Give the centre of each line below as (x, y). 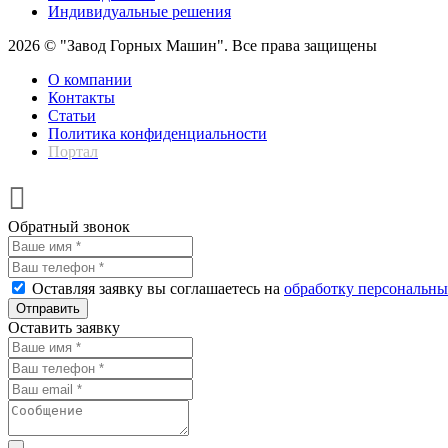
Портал (73, 151)
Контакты (81, 97)
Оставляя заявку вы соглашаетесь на (158, 288)
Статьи (72, 115)
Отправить (48, 308)
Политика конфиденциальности (157, 133)
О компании (90, 79)
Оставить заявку (64, 327)
